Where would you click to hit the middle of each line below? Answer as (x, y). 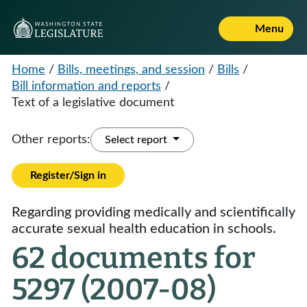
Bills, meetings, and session (131, 70)
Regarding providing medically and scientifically (153, 212)
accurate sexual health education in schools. (144, 229)
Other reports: (51, 140)
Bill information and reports (86, 86)
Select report (137, 140)
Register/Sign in (68, 175)
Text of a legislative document (93, 103)
